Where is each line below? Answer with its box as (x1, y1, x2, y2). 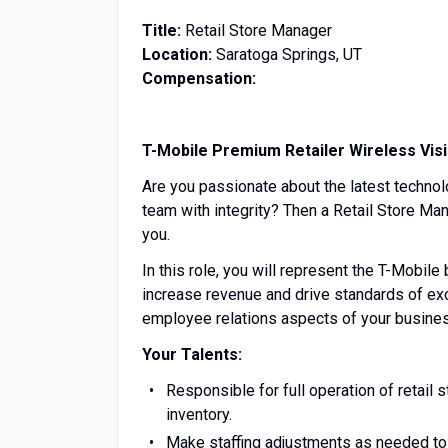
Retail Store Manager (185, 21, 332, 40)
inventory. (166, 405, 232, 424)
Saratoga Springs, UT (216, 45, 362, 64)
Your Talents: (142, 345, 242, 364)
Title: (142, 21, 185, 40)
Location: (142, 45, 216, 64)
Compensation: (142, 69, 256, 88)
